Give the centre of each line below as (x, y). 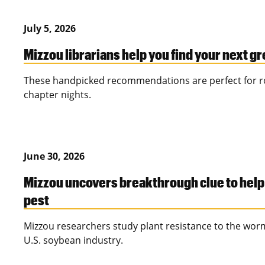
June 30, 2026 (54, 156)
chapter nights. (57, 95)
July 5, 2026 (50, 29)
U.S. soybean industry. (73, 240)
